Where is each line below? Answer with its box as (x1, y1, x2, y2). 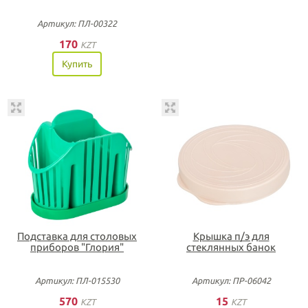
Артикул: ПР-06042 (191, 276, 271, 285)
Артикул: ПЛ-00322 (37, 18, 117, 28)
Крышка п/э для (192, 230, 269, 242)
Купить (62, 58, 92, 69)
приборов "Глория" (30, 241, 124, 253)
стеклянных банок (186, 241, 276, 253)
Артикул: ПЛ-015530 (34, 276, 120, 285)
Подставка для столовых (17, 230, 137, 242)
